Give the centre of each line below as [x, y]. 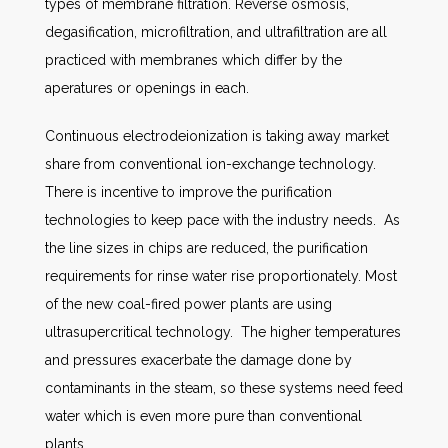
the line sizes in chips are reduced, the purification [206, 248]
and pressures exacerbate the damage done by [198, 360]
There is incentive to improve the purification [188, 192]
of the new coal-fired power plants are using [188, 304]
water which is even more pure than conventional [203, 416]
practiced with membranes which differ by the [193, 60]
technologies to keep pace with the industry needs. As [222, 220]
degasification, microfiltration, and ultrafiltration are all [216, 32]
